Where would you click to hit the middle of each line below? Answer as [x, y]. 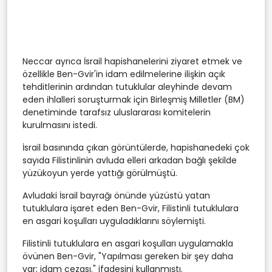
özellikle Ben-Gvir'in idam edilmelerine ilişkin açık [124, 74]
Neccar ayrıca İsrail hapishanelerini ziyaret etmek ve [132, 61]
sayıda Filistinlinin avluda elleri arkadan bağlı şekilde [130, 160]
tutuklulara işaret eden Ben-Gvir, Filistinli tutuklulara [131, 208]
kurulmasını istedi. [60, 125]
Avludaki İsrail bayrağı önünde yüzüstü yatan [116, 195]
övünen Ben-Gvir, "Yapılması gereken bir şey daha [128, 256]
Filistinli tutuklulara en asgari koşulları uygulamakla [128, 243]
